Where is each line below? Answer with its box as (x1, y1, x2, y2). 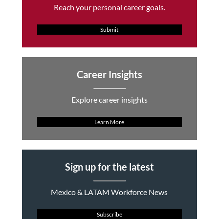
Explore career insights (71, 95, 148, 104)
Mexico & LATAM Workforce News (51, 187, 168, 197)
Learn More (94, 118, 125, 126)
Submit (100, 26, 119, 33)
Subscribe (96, 211, 122, 218)
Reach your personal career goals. (53, 2, 165, 12)
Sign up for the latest (65, 161, 154, 173)
